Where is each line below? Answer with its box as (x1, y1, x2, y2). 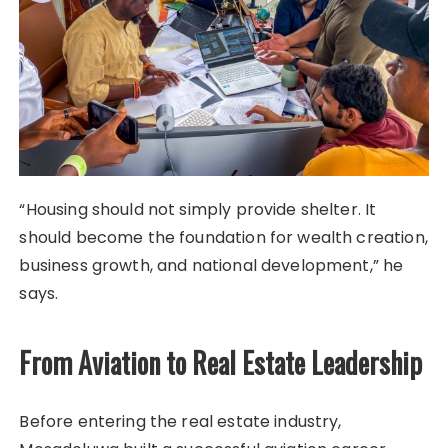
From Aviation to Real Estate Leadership (19, 341, 423, 383)
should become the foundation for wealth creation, (19, 225, 428, 249)
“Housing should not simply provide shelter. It (19, 197, 377, 221)
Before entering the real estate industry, (19, 409, 342, 433)
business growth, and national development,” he (19, 253, 404, 277)
